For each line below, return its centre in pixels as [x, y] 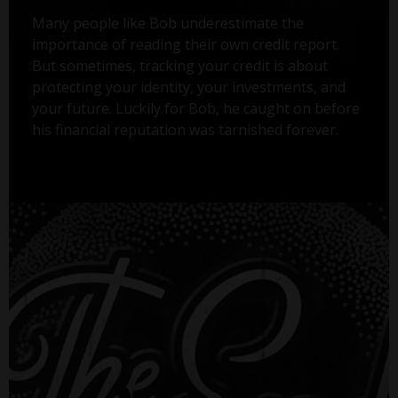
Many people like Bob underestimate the [167, 23]
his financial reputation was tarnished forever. [185, 129]
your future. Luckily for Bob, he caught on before [195, 108]
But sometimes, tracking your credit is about [179, 65]
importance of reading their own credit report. [185, 44]
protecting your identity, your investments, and [188, 87]
